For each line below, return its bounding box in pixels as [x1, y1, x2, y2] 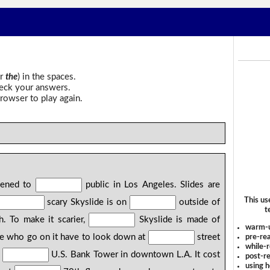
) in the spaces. [17, 72, 76, 81]
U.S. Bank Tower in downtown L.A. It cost [48, 250, 220, 260]
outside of [176, 198, 220, 207]
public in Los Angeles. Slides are [81, 180, 220, 190]
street [194, 233, 220, 242]
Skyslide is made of [135, 215, 220, 225]
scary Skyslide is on [44, 198, 130, 207]
